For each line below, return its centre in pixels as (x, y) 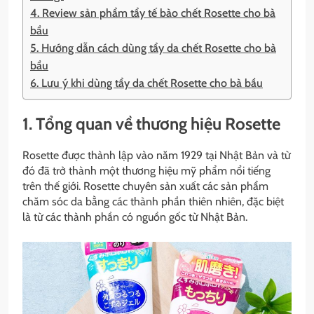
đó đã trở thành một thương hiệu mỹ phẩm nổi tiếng (146, 170)
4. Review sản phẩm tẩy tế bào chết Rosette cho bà (153, 13)
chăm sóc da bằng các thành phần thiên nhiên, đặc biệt (153, 201)
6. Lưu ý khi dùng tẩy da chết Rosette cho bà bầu (146, 83)
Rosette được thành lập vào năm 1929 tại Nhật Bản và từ (156, 155)
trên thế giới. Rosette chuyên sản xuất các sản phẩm (145, 186)
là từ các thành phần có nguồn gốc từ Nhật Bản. (135, 217)
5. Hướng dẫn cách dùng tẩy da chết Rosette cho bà (153, 48)
